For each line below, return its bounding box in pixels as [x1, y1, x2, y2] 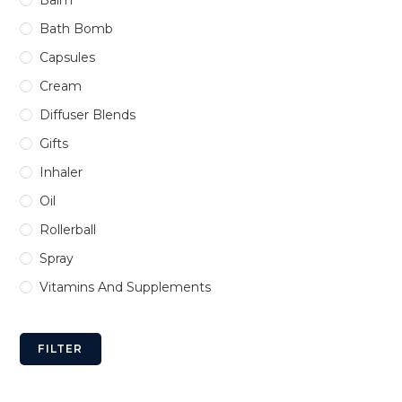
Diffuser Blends [39, 106, 136, 123]
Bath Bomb [39, 20, 114, 37]
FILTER [38, 341, 83, 355]
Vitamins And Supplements [39, 278, 212, 295]
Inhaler [39, 163, 83, 180]
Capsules [39, 48, 96, 66]
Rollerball [39, 221, 97, 238]
